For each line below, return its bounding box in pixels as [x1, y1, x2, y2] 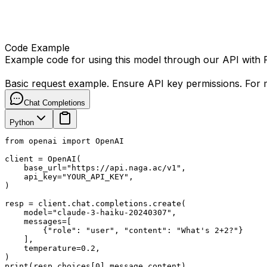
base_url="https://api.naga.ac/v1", [5, 163, 186, 172]
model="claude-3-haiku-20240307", [5, 208, 176, 217]
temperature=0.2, [5, 244, 100, 253]
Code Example [5, 42, 70, 54]
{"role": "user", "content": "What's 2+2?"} [5, 226, 243, 235]
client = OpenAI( [5, 154, 81, 163]
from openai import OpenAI [5, 136, 124, 145]
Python [10, 118, 34, 127]
